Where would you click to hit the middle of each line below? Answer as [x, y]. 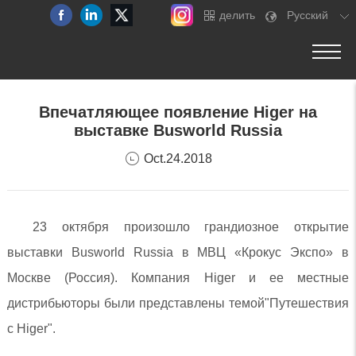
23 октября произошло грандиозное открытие [191, 227]
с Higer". [31, 329]
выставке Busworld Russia [178, 130]
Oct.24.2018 [178, 159]
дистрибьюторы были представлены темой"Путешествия [178, 303]
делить [237, 15]
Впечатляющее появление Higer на [178, 112]
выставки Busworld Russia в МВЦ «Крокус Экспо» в [178, 252]
